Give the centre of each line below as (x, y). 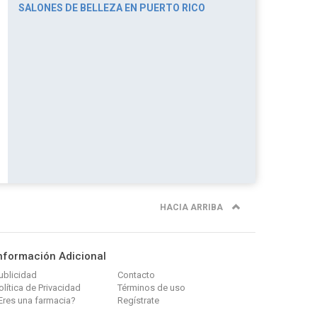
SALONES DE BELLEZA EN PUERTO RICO (112, 8)
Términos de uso (151, 288)
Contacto (136, 275)
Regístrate (138, 300)
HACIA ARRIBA (192, 207)
